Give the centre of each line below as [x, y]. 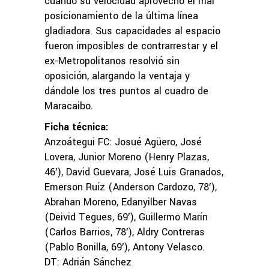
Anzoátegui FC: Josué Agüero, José [123, 142]
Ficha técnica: [77, 127]
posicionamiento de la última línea [121, 16]
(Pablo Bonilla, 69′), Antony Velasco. [125, 247]
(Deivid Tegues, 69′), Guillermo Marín [126, 217]
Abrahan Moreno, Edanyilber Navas [121, 202]
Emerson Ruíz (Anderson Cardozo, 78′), [131, 187]
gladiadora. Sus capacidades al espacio [132, 31]
